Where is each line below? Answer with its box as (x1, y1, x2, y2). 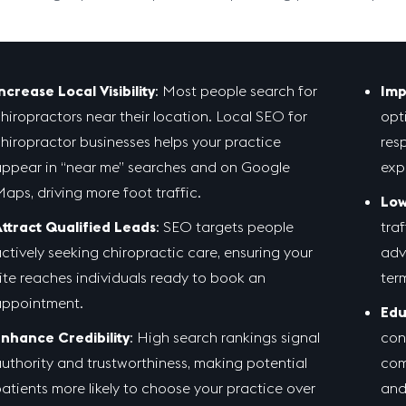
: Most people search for (154, 82, 317, 100)
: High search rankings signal (129, 328, 320, 346)
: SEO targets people (155, 217, 294, 236)
